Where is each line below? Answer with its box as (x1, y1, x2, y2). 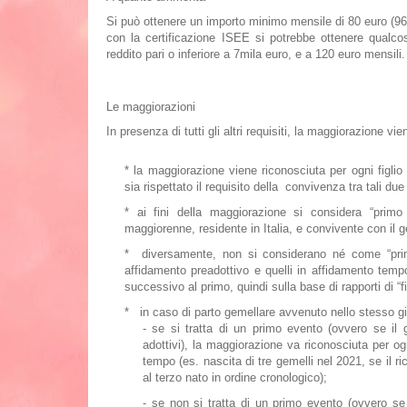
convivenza (285, 180, 345, 194)
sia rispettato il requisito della (124, 180, 285, 194)
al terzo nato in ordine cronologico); (143, 371, 327, 384)
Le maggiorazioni (106, 100, 195, 114)
